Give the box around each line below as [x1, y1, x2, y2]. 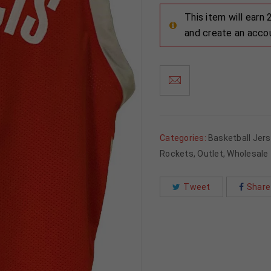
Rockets [160, 149, 194, 158]
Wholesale [227, 149, 269, 158]
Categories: [160, 133, 206, 143]
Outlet [197, 149, 223, 158]
